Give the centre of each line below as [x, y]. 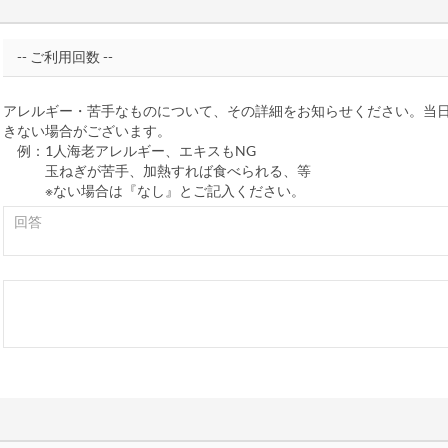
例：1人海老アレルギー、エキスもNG [129, 151]
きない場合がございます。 [86, 131]
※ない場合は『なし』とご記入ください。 [153, 191]
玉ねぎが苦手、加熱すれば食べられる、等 [156, 171]
